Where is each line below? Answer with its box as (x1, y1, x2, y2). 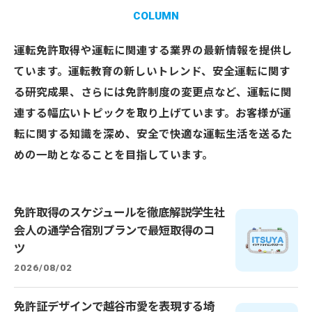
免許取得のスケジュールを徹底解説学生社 (14, 206, 225, 219)
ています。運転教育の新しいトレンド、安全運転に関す (14, 65, 290, 78)
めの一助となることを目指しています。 (14, 149, 213, 162)
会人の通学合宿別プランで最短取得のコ (14, 224, 214, 237)
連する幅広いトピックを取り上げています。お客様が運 (14, 107, 291, 120)
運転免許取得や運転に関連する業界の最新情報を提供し (14, 45, 292, 57)
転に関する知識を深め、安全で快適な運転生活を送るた (14, 128, 292, 141)
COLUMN (133, 10, 179, 22)
